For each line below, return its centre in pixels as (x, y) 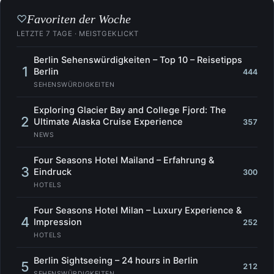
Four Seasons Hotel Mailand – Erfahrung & (124, 161)
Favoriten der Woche (79, 19)
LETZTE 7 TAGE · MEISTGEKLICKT (78, 34)
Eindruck (53, 172)
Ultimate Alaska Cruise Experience (108, 122)
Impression (58, 222)
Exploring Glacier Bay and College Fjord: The (130, 110)
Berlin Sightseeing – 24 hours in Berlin (116, 261)
